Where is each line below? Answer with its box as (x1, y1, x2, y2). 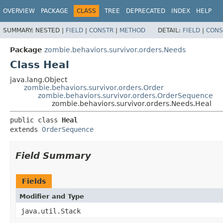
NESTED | (35, 26, 66, 34)
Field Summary (15, 150, 91, 161)
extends (10, 125, 42, 133)
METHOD (119, 26, 145, 34)
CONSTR (89, 26, 113, 34)
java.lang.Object (10, 75, 67, 84)
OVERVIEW (3, 7, 35, 14)
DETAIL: (158, 26, 183, 34)
